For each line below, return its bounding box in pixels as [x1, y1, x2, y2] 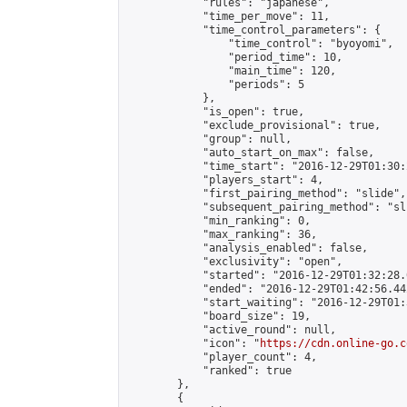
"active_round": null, [126, 323, 336, 336]
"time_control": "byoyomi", [126, 37, 393, 50]
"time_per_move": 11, [126, 10, 330, 23]
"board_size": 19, [126, 310, 311, 323]
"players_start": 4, [126, 174, 323, 186]
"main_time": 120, [126, 65, 336, 77]
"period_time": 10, [126, 51, 342, 64]
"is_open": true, [126, 105, 304, 118]
